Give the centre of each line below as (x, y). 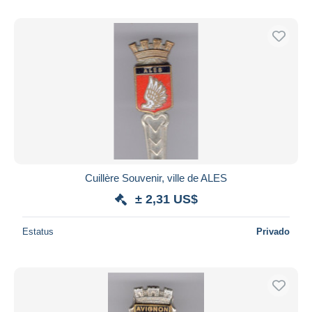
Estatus (38, 231)
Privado (273, 231)
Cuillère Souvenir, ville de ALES (156, 178)
